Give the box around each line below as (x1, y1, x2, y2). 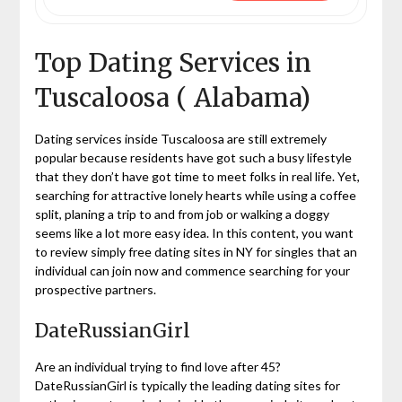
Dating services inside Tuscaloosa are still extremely (34, 130, 327, 146)
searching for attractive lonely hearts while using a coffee (34, 187, 356, 203)
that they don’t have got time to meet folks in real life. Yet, (34, 168, 360, 184)
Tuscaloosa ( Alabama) (34, 81, 310, 114)
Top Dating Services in (34, 46, 311, 79)
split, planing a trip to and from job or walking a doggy (34, 205, 329, 222)
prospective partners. (34, 281, 156, 297)
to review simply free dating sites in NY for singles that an (34, 243, 357, 259)
